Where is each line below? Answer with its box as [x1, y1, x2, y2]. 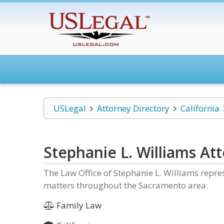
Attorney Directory [96, 102, 169, 114]
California [180, 102, 219, 114]
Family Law [54, 199, 101, 211]
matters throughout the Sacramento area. [43, 179, 208, 191]
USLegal [53, 102, 86, 114]
